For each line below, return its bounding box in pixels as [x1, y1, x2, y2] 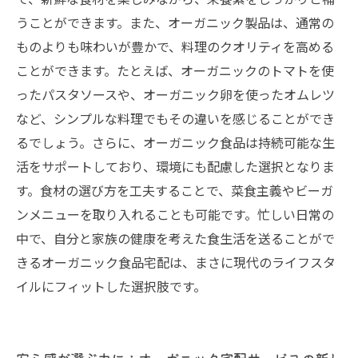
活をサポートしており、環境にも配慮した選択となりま [16, 157, 335, 176]
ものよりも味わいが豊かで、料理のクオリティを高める [16, 37, 334, 56]
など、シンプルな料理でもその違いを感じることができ [16, 109, 335, 128]
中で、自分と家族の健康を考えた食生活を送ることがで [16, 229, 335, 248]
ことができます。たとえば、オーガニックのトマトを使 [16, 61, 334, 80]
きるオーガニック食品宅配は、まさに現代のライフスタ [16, 253, 336, 272]
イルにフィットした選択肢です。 [16, 276, 206, 296]
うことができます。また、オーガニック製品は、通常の [16, 13, 334, 32]
